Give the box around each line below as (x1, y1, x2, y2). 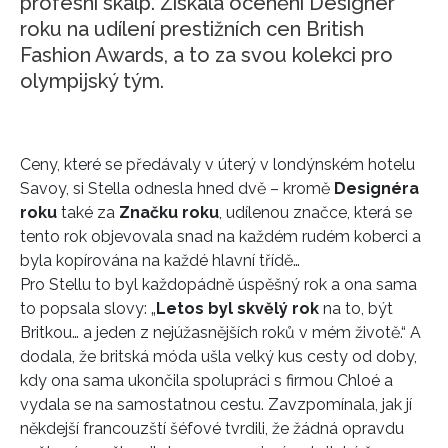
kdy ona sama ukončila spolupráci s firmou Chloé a (20, 370, 393, 390)
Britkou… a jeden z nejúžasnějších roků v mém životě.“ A (20, 322, 421, 342)
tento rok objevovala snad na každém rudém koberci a (20, 226, 421, 246)
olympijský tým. (20, 68, 164, 93)
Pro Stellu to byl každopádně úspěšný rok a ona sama (20, 274, 417, 294)
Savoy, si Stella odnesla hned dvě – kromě (20, 178, 334, 198)
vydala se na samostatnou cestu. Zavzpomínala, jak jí (20, 394, 412, 414)
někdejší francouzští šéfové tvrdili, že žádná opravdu (20, 418, 404, 438)
